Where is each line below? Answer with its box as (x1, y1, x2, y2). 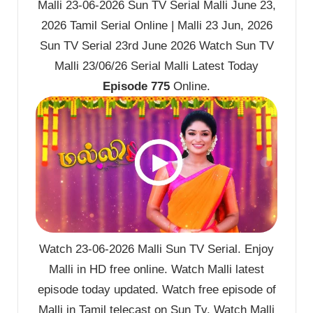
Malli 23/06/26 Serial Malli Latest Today (54, 59, 259, 73)
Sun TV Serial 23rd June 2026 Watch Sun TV (39, 39, 274, 53)
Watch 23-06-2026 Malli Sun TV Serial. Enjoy (39, 242, 274, 256)
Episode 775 (103, 80, 170, 94)
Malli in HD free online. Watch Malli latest (49, 263, 264, 277)
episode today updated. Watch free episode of (37, 283, 276, 297)
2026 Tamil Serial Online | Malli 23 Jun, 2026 (41, 19, 272, 33)
